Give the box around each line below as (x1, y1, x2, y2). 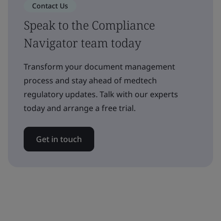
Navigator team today (24, 34, 141, 51)
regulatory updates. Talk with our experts (24, 88, 178, 100)
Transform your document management (24, 61, 175, 72)
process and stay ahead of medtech (24, 74, 157, 86)
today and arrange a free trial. (24, 102, 136, 113)
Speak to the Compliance (24, 16, 155, 33)
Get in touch (36, 133, 82, 145)
